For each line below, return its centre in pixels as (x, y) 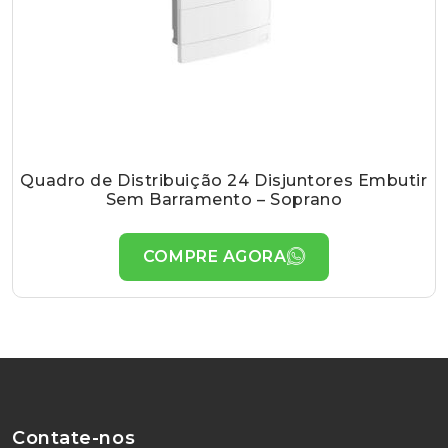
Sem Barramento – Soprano (224, 199)
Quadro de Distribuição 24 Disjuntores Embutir (224, 180)
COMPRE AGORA (214, 256)
